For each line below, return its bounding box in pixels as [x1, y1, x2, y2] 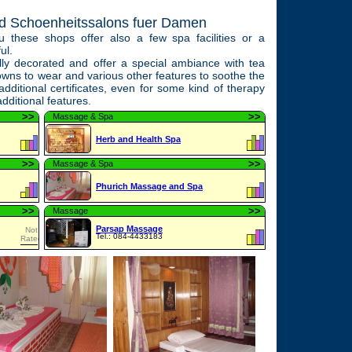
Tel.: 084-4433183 [96, 232, 163, 240]
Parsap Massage [96, 224, 163, 233]
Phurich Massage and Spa [96, 181, 203, 191]
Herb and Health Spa [96, 134, 181, 144]
